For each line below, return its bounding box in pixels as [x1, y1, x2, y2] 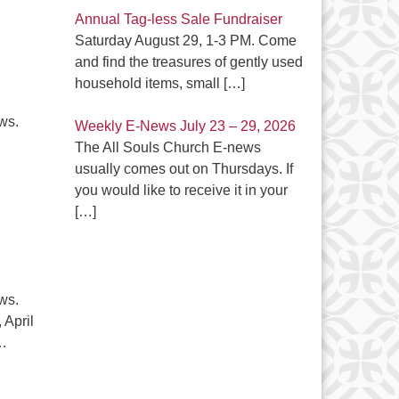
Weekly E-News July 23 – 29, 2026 [74, 118, 296, 134]
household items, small [74, 76, 224, 91]
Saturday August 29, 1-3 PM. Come [74, 33, 297, 48]
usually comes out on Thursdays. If [74, 161, 293, 176]
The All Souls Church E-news [74, 140, 261, 155]
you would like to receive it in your [74, 183, 288, 198]
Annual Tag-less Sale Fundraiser [74, 12, 282, 27]
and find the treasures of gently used [74, 54, 303, 69]
